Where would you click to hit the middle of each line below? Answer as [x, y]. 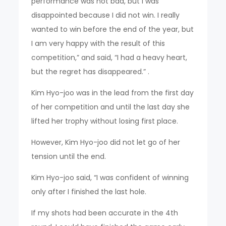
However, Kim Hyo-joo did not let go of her [106, 143]
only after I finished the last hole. [89, 192]
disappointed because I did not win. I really [106, 15]
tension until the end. [69, 157]
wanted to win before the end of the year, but [113, 30]
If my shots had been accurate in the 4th [105, 213]
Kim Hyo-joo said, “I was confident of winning [110, 178]
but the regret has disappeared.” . [91, 72]
